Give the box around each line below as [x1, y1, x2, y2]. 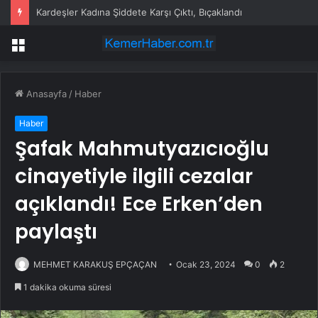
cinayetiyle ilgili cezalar [15, 163, 253, 191]
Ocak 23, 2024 [176, 259, 236, 270]
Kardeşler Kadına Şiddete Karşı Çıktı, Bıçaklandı [36, 6, 242, 18]
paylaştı [15, 218, 97, 246]
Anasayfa [23, 88, 67, 100]
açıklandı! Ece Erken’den [15, 190, 263, 219]
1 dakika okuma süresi [21, 282, 111, 293]
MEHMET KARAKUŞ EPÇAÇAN [33, 259, 157, 270]
